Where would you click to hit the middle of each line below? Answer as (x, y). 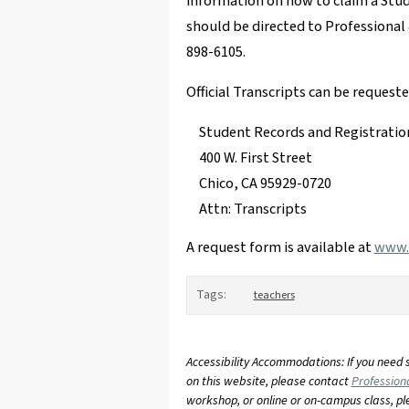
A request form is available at (280, 248)
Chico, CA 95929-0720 (265, 184)
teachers (274, 294)
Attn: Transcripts (252, 210)
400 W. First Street (255, 158)
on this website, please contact (268, 381)
